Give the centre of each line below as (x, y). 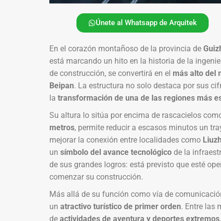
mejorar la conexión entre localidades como (126, 140)
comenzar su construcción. (96, 177)
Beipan (61, 85)
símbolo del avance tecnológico (116, 152)
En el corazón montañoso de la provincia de (126, 48)
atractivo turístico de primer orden (120, 206)
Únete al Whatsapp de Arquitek (146, 22)
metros (62, 127)
